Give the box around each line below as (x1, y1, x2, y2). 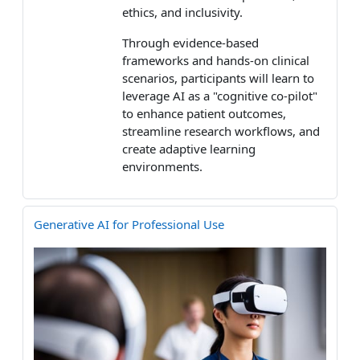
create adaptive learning (122, 140, 256, 157)
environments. (122, 157, 202, 174)
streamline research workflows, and (122, 122, 320, 139)
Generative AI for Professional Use (34, 215, 224, 232)
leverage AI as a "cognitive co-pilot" (122, 87, 317, 104)
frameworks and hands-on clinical (122, 51, 309, 68)
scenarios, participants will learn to (122, 69, 314, 86)
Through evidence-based (122, 34, 259, 51)
